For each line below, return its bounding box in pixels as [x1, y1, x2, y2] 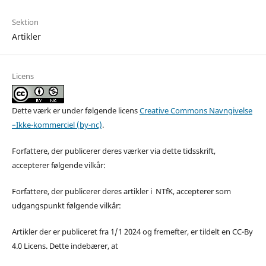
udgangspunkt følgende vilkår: [11, 199, 121, 211]
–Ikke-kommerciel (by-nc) [11, 119, 102, 130]
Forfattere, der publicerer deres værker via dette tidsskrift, [11, 145, 216, 156]
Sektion [11, 16, 39, 27]
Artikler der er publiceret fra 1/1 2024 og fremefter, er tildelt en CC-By [11, 226, 253, 237]
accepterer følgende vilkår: [11, 159, 106, 170]
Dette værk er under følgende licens [11, 104, 140, 116]
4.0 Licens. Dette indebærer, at [11, 240, 118, 251]
